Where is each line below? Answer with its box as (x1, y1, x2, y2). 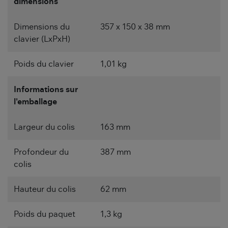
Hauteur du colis (14, 185, 76, 194)
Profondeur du (14, 148, 69, 157)
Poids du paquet (14, 210, 75, 219)
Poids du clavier (14, 60, 74, 69)
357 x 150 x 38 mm (100, 23, 170, 32)
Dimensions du (14, 23, 70, 32)
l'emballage (14, 98, 57, 106)
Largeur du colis (14, 123, 75, 132)
